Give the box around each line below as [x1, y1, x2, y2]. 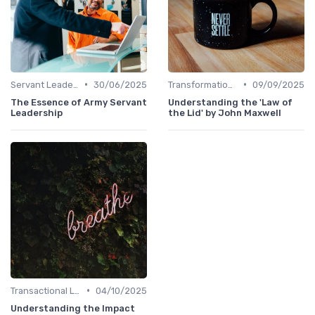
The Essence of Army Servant [11, 96, 147, 108]
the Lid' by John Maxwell [168, 107, 281, 118]
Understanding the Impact [11, 302, 135, 314]
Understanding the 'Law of [168, 96, 292, 108]
